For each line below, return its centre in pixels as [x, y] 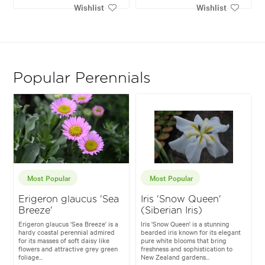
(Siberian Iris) [172, 211]
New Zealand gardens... [175, 257]
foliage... [31, 257]
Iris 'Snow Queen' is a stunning [185, 224]
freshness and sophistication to [187, 249]
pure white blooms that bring [184, 240]
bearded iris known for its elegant [191, 232]
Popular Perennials [82, 79]
